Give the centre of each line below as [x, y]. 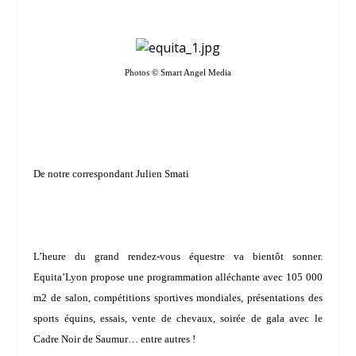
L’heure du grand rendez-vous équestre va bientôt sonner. [178, 256]
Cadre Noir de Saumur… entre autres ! [115, 339]
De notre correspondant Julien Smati [112, 174]
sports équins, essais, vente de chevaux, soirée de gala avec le [178, 318]
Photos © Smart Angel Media [178, 73]
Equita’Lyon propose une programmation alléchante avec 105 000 [178, 277]
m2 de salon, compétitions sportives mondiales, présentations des [178, 297]
